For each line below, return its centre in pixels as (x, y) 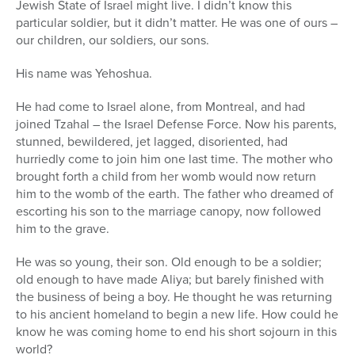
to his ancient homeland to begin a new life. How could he (177, 315)
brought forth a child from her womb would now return (166, 177)
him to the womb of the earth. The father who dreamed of (175, 194)
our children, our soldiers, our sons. (113, 40)
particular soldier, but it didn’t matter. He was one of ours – (177, 23)
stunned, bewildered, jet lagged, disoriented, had (152, 142)
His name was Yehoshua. (84, 74)
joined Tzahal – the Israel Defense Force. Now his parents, (176, 124)
